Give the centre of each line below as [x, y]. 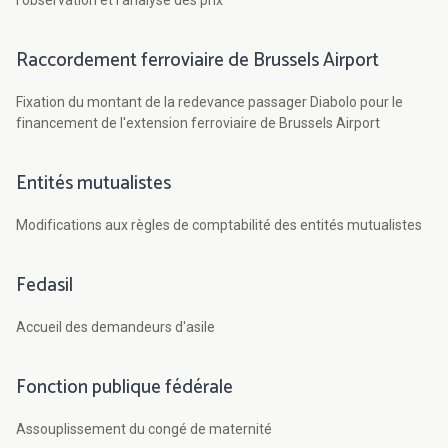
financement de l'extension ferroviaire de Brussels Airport [198, 123]
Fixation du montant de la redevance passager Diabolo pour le [209, 102]
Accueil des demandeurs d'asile [115, 327]
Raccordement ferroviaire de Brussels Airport [197, 61]
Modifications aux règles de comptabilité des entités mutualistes [219, 225]
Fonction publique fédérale [124, 388]
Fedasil [44, 286]
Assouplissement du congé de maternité [144, 429]
